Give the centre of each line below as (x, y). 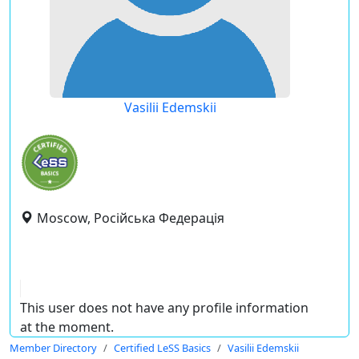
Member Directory (53, 348)
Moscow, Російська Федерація (131, 218)
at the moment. (67, 327)
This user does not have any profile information (164, 308)
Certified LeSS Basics (162, 348)
